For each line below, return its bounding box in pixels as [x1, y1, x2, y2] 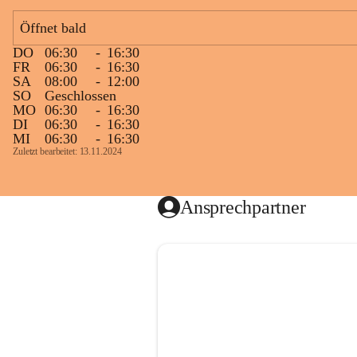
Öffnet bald [20, 20, 86, 36]
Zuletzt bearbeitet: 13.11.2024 [13, 146, 122, 157]
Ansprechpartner [180, 196, 306, 218]
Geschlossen [45, 88, 116, 104]
